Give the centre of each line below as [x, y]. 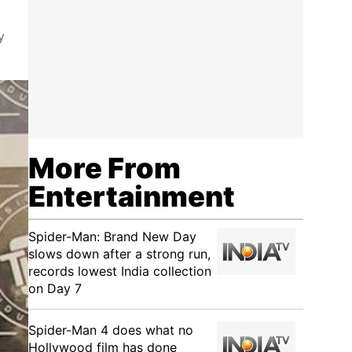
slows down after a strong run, [119, 254]
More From [104, 168]
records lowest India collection [120, 271]
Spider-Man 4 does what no [111, 330]
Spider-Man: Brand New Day [112, 236]
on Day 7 [55, 288]
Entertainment [132, 196]
